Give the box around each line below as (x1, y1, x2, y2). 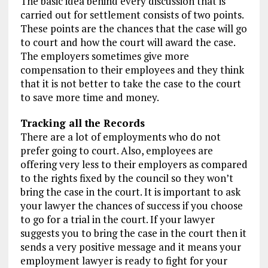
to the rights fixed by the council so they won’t (20, 171, 233, 185)
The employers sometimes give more (20, 49, 189, 63)
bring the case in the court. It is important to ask (20, 185, 240, 199)
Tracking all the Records (20, 116, 145, 130)
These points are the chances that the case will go (20, 22, 247, 36)
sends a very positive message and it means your (20, 240, 241, 254)
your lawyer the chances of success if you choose (20, 199, 243, 213)
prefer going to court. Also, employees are (20, 144, 213, 158)
